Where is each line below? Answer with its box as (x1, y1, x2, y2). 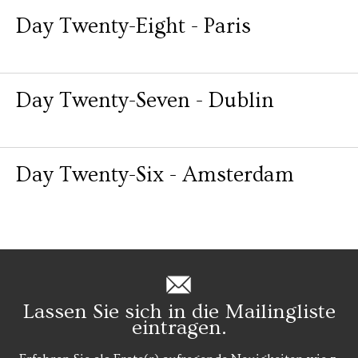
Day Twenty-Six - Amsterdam (16, 162, 294, 187)
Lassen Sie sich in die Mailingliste (22, 300, 336, 324)
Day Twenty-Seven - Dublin (16, 88, 274, 113)
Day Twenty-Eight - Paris (16, 14, 251, 38)
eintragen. (131, 316, 227, 340)
